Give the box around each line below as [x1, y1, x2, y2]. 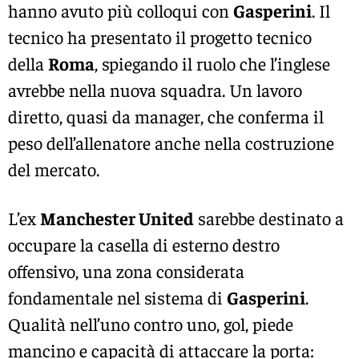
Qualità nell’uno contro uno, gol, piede [8, 313, 293, 336]
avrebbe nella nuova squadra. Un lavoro [8, 78, 302, 101]
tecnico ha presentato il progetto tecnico [8, 25, 312, 48]
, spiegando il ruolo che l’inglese [95, 51, 330, 75]
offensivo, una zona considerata [8, 260, 244, 283]
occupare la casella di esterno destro [8, 233, 280, 256]
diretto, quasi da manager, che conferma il [8, 104, 324, 127]
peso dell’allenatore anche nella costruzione [8, 131, 334, 154]
